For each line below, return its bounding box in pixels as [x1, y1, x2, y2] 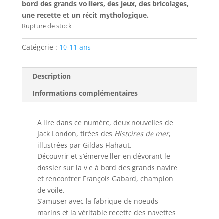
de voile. [37, 185, 65, 195]
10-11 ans [59, 42, 91, 52]
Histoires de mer [114, 129, 169, 138]
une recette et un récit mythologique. [22, 10, 149, 20]
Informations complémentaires [32, 88, 138, 98]
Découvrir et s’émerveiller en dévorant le [37, 151, 170, 161]
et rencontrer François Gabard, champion [37, 174, 173, 183]
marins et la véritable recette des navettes [37, 207, 175, 217]
